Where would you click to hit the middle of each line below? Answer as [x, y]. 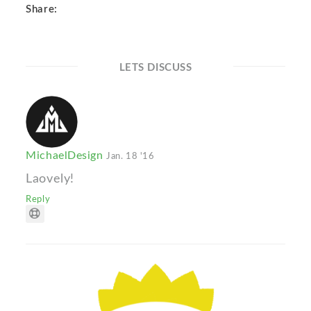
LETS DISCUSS [155, 68]
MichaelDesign [66, 156]
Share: [45, 10]
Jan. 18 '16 [131, 157]
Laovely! [50, 179]
